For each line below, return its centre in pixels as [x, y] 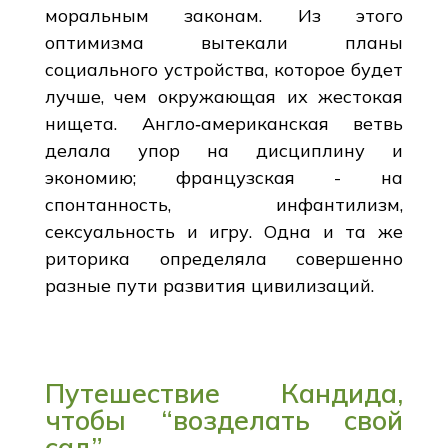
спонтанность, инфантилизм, [224, 204]
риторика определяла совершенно [224, 258]
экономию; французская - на [224, 177]
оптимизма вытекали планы [224, 42]
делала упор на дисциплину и [224, 150]
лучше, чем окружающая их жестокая [224, 96]
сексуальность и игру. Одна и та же [224, 231]
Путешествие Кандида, [224, 392]
